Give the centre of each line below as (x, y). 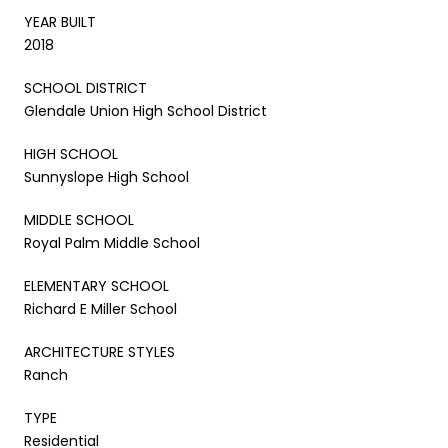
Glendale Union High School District (145, 110)
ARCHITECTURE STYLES (99, 351)
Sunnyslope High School (106, 176)
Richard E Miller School (100, 308)
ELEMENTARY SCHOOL (96, 285)
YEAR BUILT (60, 21)
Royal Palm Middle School (112, 242)
